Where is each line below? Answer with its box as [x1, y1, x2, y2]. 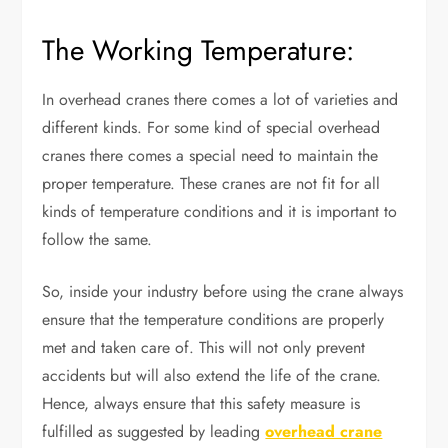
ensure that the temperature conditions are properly [42, 308, 385, 331]
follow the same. [42, 228, 153, 251]
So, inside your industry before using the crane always [42, 280, 404, 303]
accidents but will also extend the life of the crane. [42, 364, 382, 387]
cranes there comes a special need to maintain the [42, 144, 379, 167]
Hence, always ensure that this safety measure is [42, 392, 361, 415]
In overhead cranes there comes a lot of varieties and [42, 88, 399, 111]
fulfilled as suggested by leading [42, 420, 266, 443]
